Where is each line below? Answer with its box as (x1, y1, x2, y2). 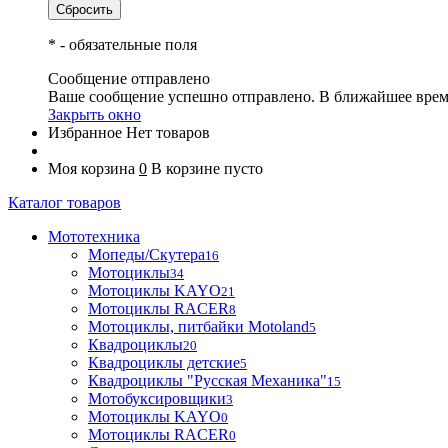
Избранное (48, 124, 122, 141)
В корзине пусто (151, 160, 263, 177)
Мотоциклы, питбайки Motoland (88, 318, 309, 335)
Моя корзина (48, 160, 139, 177)
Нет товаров (126, 124, 210, 141)
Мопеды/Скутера (88, 246, 205, 263)
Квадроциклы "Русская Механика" (88, 372, 327, 389)
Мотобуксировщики (88, 390, 226, 407)
